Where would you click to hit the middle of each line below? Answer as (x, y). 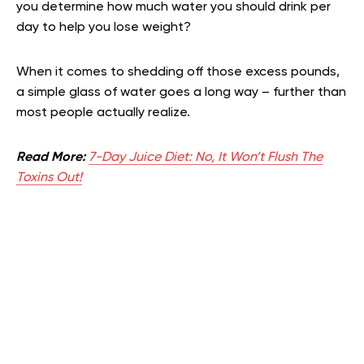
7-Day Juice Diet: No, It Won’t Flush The (206, 158)
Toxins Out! (49, 178)
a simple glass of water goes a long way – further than (181, 93)
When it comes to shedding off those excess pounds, (178, 73)
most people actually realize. (103, 113)
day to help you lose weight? (104, 28)
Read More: (51, 158)
